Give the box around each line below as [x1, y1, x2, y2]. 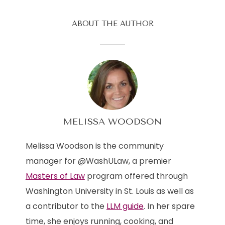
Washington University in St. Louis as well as [25, 185, 194, 197]
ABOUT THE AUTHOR [71, 19, 154, 28]
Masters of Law [25, 170, 85, 182]
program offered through [84, 170, 188, 182]
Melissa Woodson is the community [25, 140, 164, 152]
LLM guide [106, 200, 144, 212]
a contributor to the [25, 200, 106, 212]
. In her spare [143, 200, 195, 212]
